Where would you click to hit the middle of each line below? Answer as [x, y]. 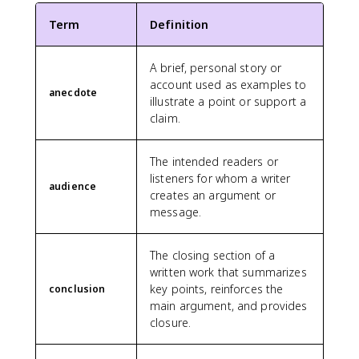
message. [176, 212]
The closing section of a [213, 255]
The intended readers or [214, 161]
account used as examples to [228, 85]
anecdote [73, 93]
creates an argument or [213, 195]
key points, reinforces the [217, 289]
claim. [165, 118]
